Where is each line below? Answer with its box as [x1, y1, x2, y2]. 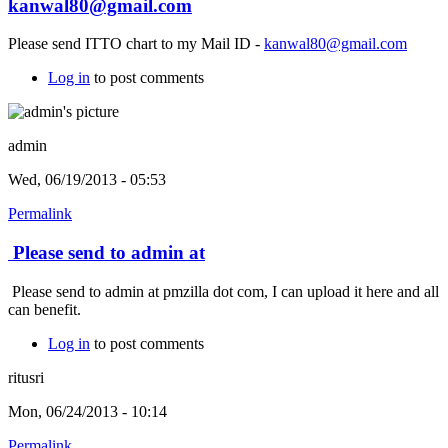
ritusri [8, 368, 44, 386]
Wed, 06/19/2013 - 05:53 [8, 171, 166, 189]
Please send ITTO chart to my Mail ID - [8, 35, 264, 53]
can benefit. [8, 300, 85, 318]
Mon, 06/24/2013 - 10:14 [8, 402, 167, 420]
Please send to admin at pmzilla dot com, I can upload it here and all [8, 282, 439, 300]
